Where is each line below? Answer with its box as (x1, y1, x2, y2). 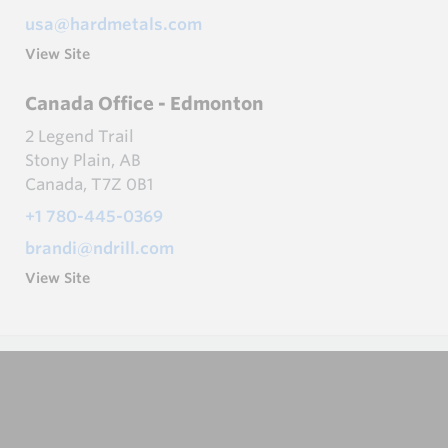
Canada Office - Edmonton (25, 91, 264, 114)
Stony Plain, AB (25, 149, 141, 170)
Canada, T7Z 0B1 (25, 173, 153, 194)
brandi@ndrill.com (25, 237, 174, 258)
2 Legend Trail (25, 125, 134, 146)
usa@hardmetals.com (25, 13, 202, 34)
